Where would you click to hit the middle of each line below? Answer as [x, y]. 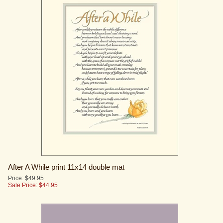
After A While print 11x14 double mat [66, 151]
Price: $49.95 [26, 163]
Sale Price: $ [25, 170]
